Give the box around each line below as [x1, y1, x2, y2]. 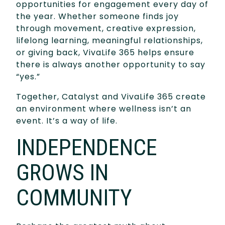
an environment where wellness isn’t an [16, 102, 191, 115]
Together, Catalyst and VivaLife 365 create [16, 90, 206, 102]
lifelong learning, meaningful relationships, [16, 34, 203, 46]
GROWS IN [16, 159, 108, 186]
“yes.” [16, 70, 40, 82]
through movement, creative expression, [16, 22, 196, 34]
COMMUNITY [16, 184, 132, 211]
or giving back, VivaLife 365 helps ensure [16, 46, 194, 58]
